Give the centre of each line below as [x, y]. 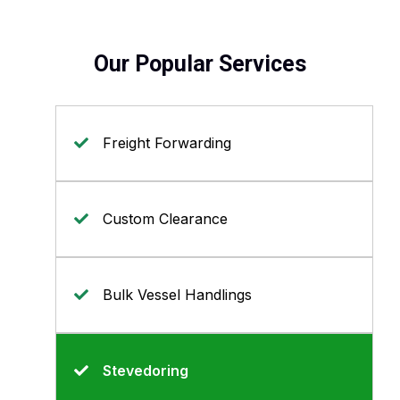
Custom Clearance [165, 219]
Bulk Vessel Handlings [177, 295]
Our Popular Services [200, 64]
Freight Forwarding [167, 143]
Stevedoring [146, 371]
